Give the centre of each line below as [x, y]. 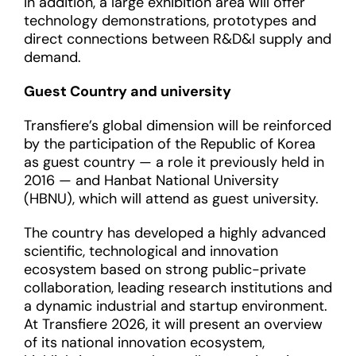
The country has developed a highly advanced [175, 233]
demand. [52, 57]
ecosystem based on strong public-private [165, 269]
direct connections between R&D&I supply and [178, 39]
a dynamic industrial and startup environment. [176, 306]
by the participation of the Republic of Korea [170, 144]
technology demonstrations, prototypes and [170, 21]
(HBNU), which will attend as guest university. [171, 199]
